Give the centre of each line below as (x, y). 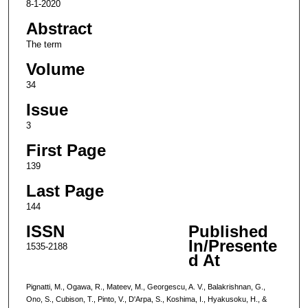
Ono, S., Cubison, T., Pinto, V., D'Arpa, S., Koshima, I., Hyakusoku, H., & (146, 299)
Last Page (65, 190)
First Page (66, 150)
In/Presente (232, 245)
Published (228, 231)
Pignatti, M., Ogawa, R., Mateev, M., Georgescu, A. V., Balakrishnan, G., (145, 286)
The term (44, 44)
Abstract (59, 28)
